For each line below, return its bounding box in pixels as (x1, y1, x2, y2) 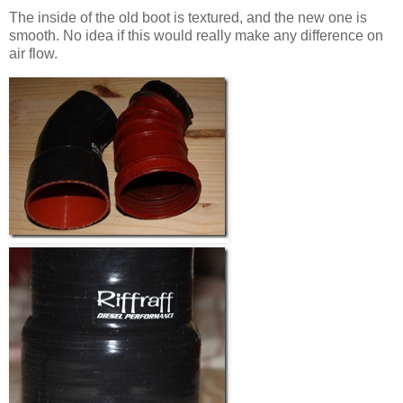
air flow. (9, 46, 58, 62)
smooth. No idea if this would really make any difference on (9, 28, 383, 44)
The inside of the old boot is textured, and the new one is (9, 10, 367, 26)
